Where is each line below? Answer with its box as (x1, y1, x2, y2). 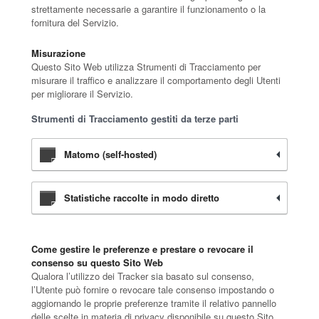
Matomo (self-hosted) (64, 147, 157, 161)
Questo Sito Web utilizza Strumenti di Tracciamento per (31, 60, 261, 73)
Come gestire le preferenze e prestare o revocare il (31, 242, 253, 256)
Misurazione (31, 46, 85, 60)
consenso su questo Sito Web (31, 256, 163, 269)
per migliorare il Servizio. (31, 87, 133, 100)
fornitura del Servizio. (31, 16, 119, 29)
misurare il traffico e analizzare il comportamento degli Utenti (31, 73, 281, 87)
